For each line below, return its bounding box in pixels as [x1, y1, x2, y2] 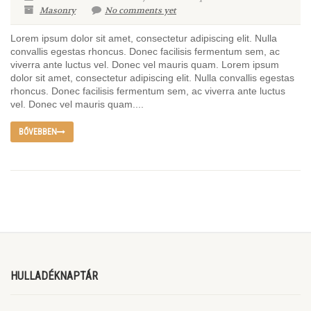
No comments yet [105, 5, 176, 16]
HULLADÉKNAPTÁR [10, 269, 98, 283]
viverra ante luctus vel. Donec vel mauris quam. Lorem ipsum [10, 59, 279, 70]
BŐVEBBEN [19, 127, 57, 137]
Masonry [40, 5, 76, 16]
